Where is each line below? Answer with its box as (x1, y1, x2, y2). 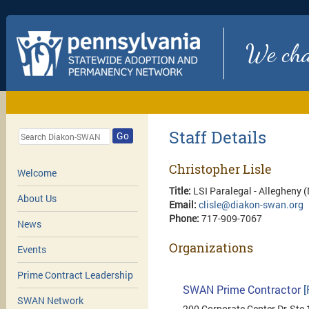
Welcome (17, 166, 57, 180)
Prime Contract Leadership (17, 268, 133, 282)
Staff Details (169, 126, 266, 148)
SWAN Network (17, 294, 83, 308)
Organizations (169, 239, 253, 256)
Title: (169, 184, 193, 197)
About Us (17, 192, 57, 206)
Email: (169, 198, 199, 211)
